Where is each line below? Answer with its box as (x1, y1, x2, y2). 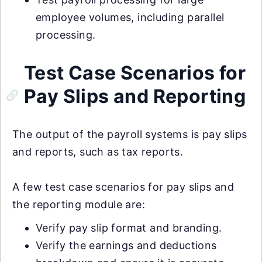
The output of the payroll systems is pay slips (12, 127, 247, 140)
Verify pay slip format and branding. (36, 221, 222, 234)
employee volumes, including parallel (36, 11, 225, 23)
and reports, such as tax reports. (12, 145, 184, 158)
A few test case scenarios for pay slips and (12, 180, 235, 193)
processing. (36, 28, 96, 41)
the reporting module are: (12, 198, 145, 211)
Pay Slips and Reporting (24, 84, 246, 108)
